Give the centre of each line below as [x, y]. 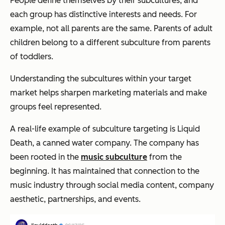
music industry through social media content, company [112, 185]
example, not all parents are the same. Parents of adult [111, 28]
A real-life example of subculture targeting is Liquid [105, 129]
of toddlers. [32, 56]
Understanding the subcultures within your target [101, 78]
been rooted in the [45, 157]
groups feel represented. [56, 106]
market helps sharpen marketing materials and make [108, 92]
